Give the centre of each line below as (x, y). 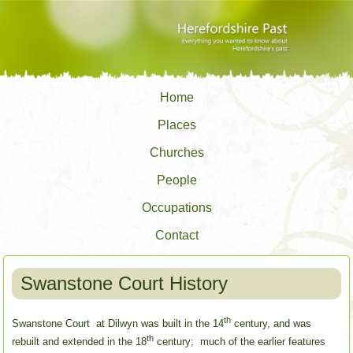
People (176, 180)
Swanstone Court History (124, 283)
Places (176, 125)
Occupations (176, 208)
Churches (176, 153)
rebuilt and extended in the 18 (80, 342)
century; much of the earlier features (240, 342)
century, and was (271, 324)
